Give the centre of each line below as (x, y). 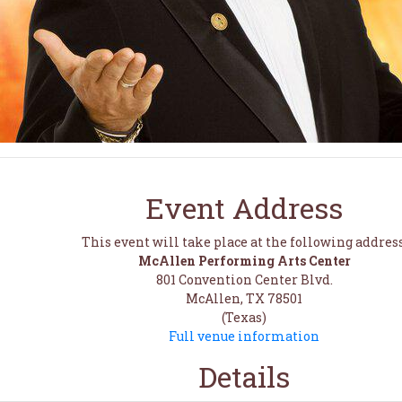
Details (244, 376)
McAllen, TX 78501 (244, 298)
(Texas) (244, 317)
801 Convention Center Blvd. (244, 280)
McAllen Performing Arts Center (244, 261)
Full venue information (244, 336)
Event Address (244, 208)
